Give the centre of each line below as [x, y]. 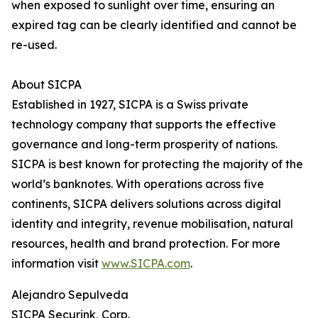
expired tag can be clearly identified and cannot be [154, 25]
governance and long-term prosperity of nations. [144, 144]
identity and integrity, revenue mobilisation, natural [152, 224]
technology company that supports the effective [144, 124]
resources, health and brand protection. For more [146, 243]
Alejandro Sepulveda [70, 295]
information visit [56, 263]
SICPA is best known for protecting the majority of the [157, 164]
